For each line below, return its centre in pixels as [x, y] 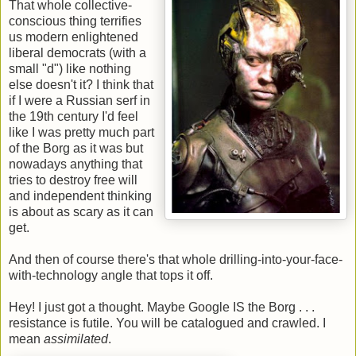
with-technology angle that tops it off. [111, 276]
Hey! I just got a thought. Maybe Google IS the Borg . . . [162, 308]
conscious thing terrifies [75, 21]
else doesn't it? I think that [81, 85]
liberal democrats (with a [77, 53]
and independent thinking [80, 196]
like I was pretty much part [81, 133]
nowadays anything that [75, 164]
